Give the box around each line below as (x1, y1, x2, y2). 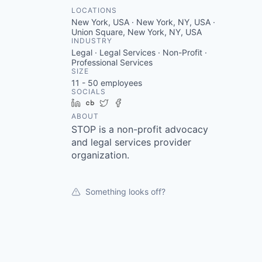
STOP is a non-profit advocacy (71, 123, 208, 135)
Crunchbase (99, 98, 145, 108)
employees (98, 78, 142, 88)
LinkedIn (85, 98, 118, 108)
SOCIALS (71, 87, 106, 96)
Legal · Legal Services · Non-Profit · (71, 47, 207, 57)
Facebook (127, 98, 165, 108)
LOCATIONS (71, 6, 117, 15)
